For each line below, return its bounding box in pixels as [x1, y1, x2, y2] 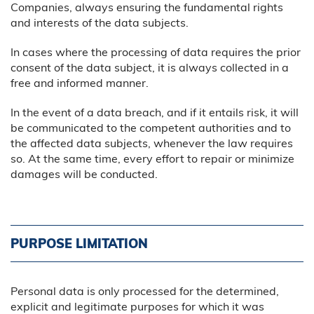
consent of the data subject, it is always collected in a [11, 60, 289, 74]
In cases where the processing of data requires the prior [11, 44, 301, 59]
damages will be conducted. [11, 166, 158, 181]
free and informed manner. [11, 75, 149, 90]
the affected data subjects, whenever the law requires [11, 135, 293, 150]
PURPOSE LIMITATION [11, 235, 148, 252]
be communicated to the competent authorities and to [11, 120, 291, 135]
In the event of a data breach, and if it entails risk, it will [11, 104, 299, 119]
